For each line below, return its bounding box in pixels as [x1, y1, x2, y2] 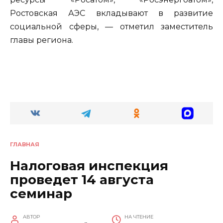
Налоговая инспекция [10, 157, 168, 174]
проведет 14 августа [10, 171, 154, 188]
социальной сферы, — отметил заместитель [10, 21, 213, 31]
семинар [10, 185, 72, 202]
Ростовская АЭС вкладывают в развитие [10, 8, 213, 18]
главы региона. [10, 35, 73, 45]
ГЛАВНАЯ [10, 140, 39, 148]
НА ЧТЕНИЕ [124, 214, 153, 220]
